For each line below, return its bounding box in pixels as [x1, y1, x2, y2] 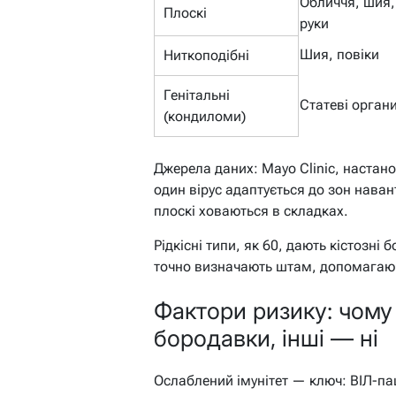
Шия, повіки [300, 46, 379, 64]
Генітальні [164, 87, 230, 104]
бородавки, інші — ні [154, 324, 378, 352]
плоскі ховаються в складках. [154, 202, 348, 220]
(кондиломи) [164, 108, 246, 126]
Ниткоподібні [164, 47, 249, 65]
